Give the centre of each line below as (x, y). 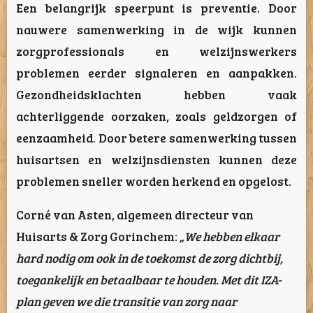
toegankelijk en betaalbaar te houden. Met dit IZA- (149, 279)
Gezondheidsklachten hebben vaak (156, 94)
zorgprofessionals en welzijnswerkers (156, 51)
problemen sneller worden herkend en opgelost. (154, 181)
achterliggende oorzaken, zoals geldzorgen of (156, 116)
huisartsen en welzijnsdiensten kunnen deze (156, 159)
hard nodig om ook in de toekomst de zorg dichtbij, (150, 257)
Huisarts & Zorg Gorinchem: (98, 236)
